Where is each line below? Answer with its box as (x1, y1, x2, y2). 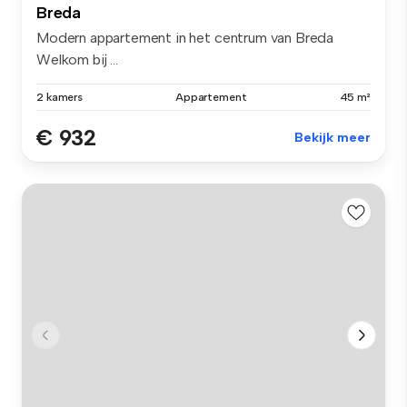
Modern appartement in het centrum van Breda (36, 29, 334, 47)
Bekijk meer (294, 130, 371, 146)
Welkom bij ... (36, 51, 118, 69)
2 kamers (36, 91, 84, 104)
